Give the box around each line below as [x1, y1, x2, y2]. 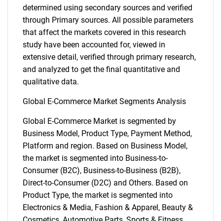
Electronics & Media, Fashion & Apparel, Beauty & [23, 203, 193, 212]
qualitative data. [23, 77, 79, 86]
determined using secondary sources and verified [23, 3, 192, 12]
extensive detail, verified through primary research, [23, 52, 196, 62]
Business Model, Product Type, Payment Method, [23, 129, 192, 138]
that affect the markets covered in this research [23, 28, 186, 37]
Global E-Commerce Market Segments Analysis [23, 97, 186, 106]
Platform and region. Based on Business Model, [23, 141, 187, 150]
